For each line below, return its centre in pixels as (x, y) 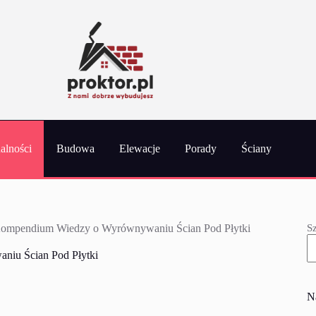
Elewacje (139, 148)
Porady (200, 148)
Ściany (256, 148)
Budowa (75, 148)
